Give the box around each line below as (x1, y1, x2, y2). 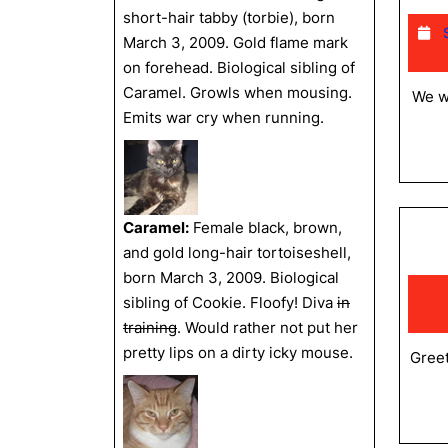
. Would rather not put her (177, 318, 358, 337)
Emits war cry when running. (123, 108, 324, 127)
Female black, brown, (189, 218, 342, 237)
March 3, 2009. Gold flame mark (123, 33, 348, 52)
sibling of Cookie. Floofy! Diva (123, 293, 337, 312)
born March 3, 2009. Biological (123, 268, 339, 287)
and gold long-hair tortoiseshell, (123, 243, 351, 262)
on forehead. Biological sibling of (123, 58, 355, 77)
